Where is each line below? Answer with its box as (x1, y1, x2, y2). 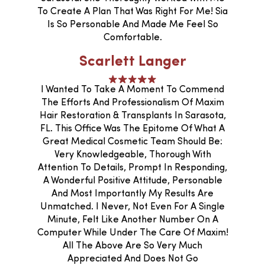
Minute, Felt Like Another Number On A (47, 215, 218, 225)
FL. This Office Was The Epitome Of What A (40, 124, 225, 134)
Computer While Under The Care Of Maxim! (37, 228, 228, 238)
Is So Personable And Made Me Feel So (47, 20, 218, 30)
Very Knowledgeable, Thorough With (54, 150, 211, 160)
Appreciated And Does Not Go (67, 254, 198, 264)
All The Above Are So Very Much (63, 241, 202, 251)
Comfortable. (103, 33, 162, 43)
